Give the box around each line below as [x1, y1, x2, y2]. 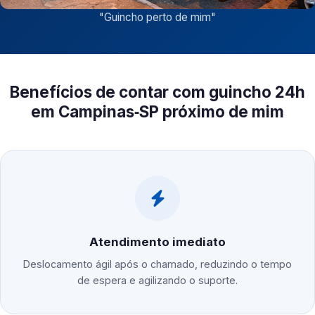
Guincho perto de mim [104, 11, 211, 25]
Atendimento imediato [89, 235, 226, 250]
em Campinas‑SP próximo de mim [31, 102, 284, 122]
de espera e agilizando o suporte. [77, 274, 238, 287]
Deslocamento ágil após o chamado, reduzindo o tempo [23, 258, 292, 271]
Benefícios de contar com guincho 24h [10, 82, 305, 102]
